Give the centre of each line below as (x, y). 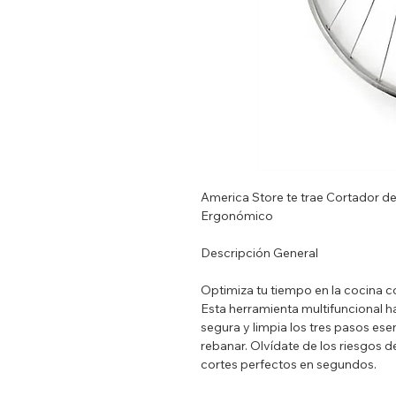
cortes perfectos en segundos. (289, 364)
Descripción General (259, 253)
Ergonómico (237, 216)
